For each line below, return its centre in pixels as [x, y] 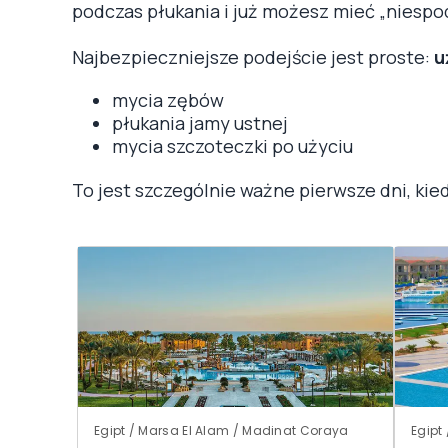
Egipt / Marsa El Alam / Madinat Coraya [221, 430]
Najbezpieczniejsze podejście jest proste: [253, 56]
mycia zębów [168, 99]
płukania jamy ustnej [200, 122]
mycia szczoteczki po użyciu [232, 145]
